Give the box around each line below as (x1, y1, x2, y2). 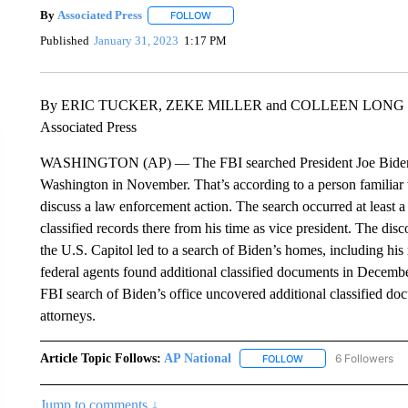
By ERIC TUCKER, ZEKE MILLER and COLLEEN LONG (39, 97, 404, 113)
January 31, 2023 (94, 34, 179, 48)
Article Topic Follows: (39, 351, 161, 365)
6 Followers (334, 351, 393, 365)
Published (39, 34, 89, 48)
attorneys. (39, 307, 96, 323)
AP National (163, 351, 231, 365)
